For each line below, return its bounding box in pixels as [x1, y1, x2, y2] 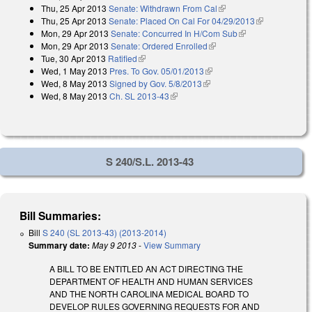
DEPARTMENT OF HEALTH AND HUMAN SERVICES [49, 275, 253, 288]
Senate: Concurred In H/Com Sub [111, 27, 237, 40]
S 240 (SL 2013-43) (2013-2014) [42, 226, 166, 238]
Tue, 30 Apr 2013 [41, 52, 106, 65]
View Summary [143, 238, 201, 251]
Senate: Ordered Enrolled [111, 40, 208, 52]
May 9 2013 [92, 238, 136, 251]
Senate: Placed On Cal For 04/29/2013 [109, 15, 255, 27]
